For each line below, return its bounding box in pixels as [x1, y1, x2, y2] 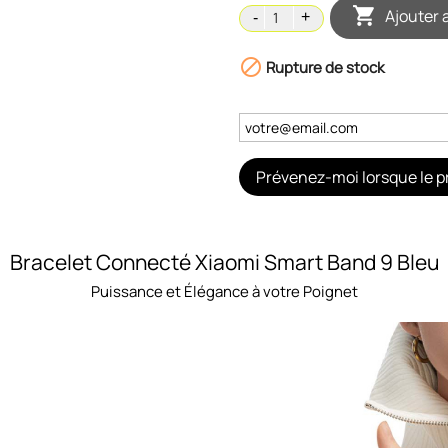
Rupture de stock [263, 57, 384, 79]
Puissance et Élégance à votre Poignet [90, 281, 358, 302]
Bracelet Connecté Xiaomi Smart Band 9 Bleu [9, 248, 439, 276]
